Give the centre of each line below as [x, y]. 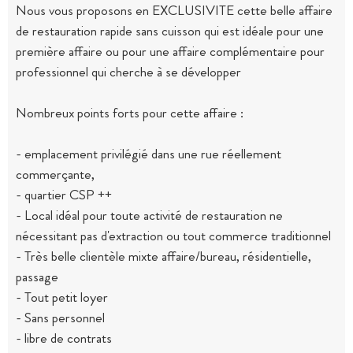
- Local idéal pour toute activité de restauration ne [149, 215]
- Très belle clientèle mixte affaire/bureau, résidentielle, [163, 256]
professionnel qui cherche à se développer [128, 71]
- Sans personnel [60, 317]
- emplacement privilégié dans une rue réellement [149, 153]
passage [37, 276]
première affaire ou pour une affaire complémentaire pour [170, 51]
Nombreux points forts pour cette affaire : [130, 112]
